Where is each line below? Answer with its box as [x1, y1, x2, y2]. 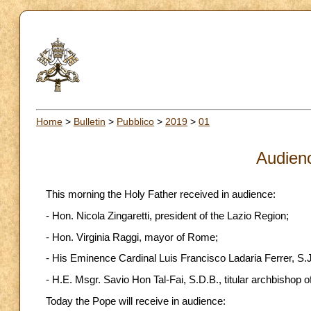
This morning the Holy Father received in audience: [46, 189, 276, 201]
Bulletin [74, 115, 106, 127]
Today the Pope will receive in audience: [46, 295, 226, 307]
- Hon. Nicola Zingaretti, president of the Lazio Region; [46, 210, 289, 221]
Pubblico [117, 115, 154, 127]
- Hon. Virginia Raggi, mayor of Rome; [46, 231, 218, 243]
